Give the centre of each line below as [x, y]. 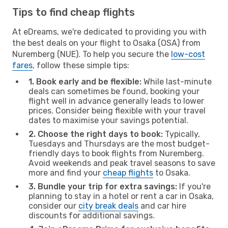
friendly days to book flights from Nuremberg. [116, 153]
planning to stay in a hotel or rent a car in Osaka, [121, 196]
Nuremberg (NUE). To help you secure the [92, 54]
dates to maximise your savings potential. [108, 120]
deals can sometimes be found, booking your [114, 91]
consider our [53, 206]
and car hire [162, 206]
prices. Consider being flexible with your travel [117, 110]
